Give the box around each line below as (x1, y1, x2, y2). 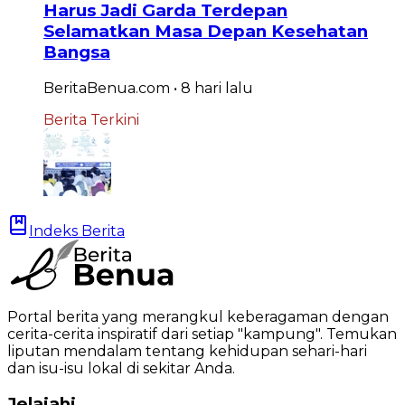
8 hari (181, 79, 221, 97)
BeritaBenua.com (43, 79, 170, 97)
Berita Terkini (43, 110, 139, 128)
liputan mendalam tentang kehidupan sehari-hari (7, 342, 367, 360)
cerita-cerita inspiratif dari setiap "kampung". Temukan (7, 325, 397, 343)
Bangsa (43, 42, 110, 63)
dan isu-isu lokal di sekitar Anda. (7, 359, 235, 377)
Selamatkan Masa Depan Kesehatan (43, 21, 368, 42)
